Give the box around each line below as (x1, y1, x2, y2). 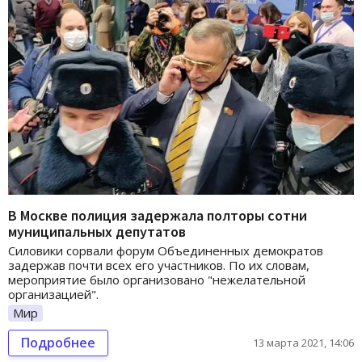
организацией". (8, 285, 99, 302)
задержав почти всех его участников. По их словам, (8, 256, 309, 273)
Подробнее (21, 334, 95, 352)
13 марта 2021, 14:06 (253, 335, 354, 351)
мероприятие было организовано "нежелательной (8, 271, 305, 288)
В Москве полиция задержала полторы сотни (8, 205, 307, 225)
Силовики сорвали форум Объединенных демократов (8, 242, 323, 259)
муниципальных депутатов (8, 221, 186, 241)
